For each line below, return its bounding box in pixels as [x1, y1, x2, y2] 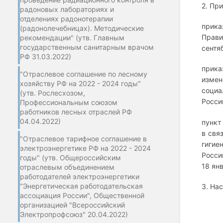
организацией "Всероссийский [20, 200, 125, 209]
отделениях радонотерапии [20, 14, 113, 23]
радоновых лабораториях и [20, 4, 114, 13]
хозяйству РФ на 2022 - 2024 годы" [20, 79, 141, 88]
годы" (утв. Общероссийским [20, 153, 121, 162]
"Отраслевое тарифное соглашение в [20, 134, 147, 143]
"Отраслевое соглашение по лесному [20, 69, 147, 78]
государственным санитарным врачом [20, 42, 154, 51]
